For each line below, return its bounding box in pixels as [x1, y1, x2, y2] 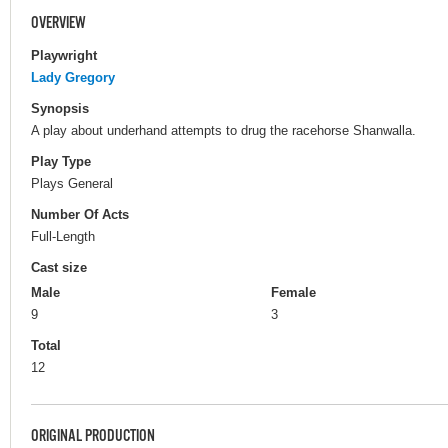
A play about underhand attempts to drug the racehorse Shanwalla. [31, 122, 416, 138]
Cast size [31, 260, 87, 276]
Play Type [31, 153, 91, 169]
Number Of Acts [31, 207, 129, 223]
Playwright [31, 47, 97, 63]
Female [271, 285, 316, 301]
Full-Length [31, 228, 95, 244]
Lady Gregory [31, 69, 115, 85]
